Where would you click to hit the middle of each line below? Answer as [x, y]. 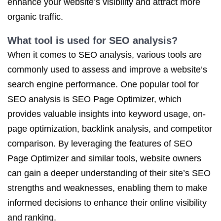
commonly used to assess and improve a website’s [107, 70]
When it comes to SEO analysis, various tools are [105, 55]
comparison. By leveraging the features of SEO [100, 144]
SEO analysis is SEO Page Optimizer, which [94, 99]
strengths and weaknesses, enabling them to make [107, 188]
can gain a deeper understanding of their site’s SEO [109, 173]
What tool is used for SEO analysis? [92, 40]
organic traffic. [35, 17]
